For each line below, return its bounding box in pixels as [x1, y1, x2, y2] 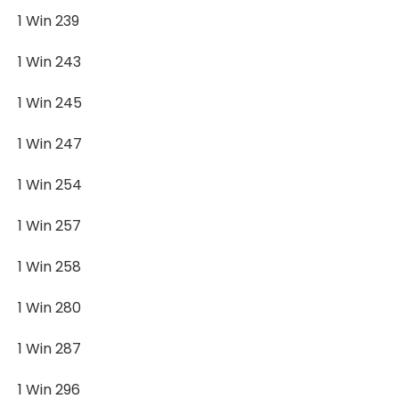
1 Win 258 [18, 256, 81, 277]
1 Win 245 [18, 93, 82, 113]
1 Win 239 [18, 11, 79, 31]
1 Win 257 [18, 216, 81, 236]
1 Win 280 [18, 297, 81, 318]
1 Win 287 [18, 338, 81, 359]
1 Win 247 [18, 134, 82, 154]
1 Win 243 [18, 52, 81, 72]
